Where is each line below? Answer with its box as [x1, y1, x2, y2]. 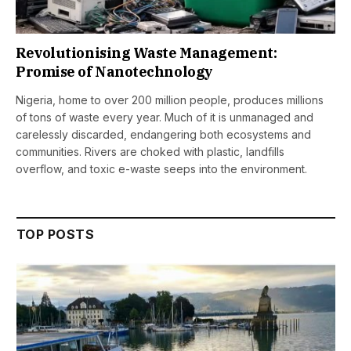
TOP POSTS [16, 226, 95, 243]
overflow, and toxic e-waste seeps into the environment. [16, 162, 307, 176]
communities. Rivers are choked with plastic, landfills [16, 145, 284, 159]
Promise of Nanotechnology [16, 63, 213, 81]
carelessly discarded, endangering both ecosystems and [16, 128, 311, 142]
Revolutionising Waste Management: [16, 44, 277, 63]
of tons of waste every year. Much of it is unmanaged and [16, 110, 313, 125]
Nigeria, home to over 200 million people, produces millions [16, 93, 324, 107]
